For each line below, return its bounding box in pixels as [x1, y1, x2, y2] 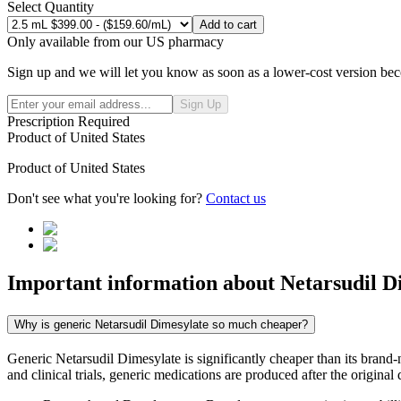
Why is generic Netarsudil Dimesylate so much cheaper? [14, 317, 308, 331]
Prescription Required [7, 114, 130, 130]
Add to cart [200, 18, 257, 32]
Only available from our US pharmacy [7, 34, 224, 50]
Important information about [7, 271, 280, 295]
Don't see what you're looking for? [7, 191, 206, 207]
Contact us [206, 191, 266, 207]
